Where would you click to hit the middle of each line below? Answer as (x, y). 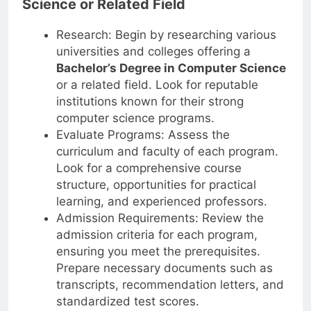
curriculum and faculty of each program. (167, 151)
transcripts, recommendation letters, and (170, 284)
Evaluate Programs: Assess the (143, 134)
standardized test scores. (127, 301)
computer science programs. (135, 118)
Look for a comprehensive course (149, 168)
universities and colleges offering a (153, 51)
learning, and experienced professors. (161, 201)
